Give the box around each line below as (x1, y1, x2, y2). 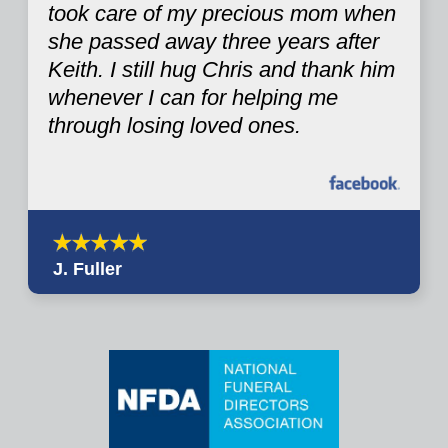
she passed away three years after (48, 28, 379, 54)
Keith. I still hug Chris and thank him (48, 56, 395, 82)
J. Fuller (53, 258, 122, 279)
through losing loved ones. (48, 112, 301, 138)
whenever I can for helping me (48, 84, 338, 110)
